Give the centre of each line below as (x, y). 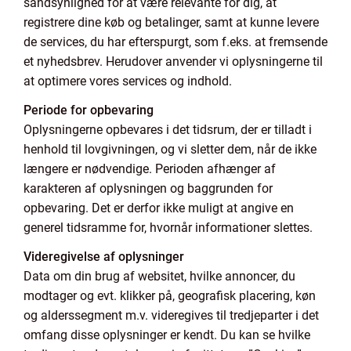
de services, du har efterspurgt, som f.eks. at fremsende (175, 42)
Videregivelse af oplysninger (104, 257)
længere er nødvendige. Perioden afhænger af (150, 169)
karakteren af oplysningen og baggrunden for (148, 188)
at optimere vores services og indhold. (128, 81)
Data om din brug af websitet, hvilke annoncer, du (159, 276)
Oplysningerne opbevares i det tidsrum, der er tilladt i (168, 130)
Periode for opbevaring (89, 110)
